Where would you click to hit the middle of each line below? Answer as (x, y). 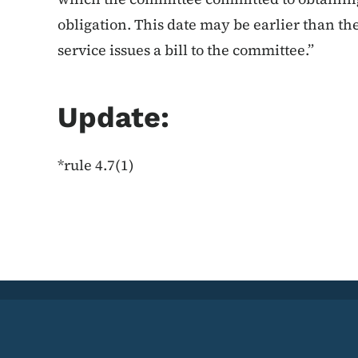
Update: (113, 117)
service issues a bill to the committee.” (187, 50)
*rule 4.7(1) (96, 165)
